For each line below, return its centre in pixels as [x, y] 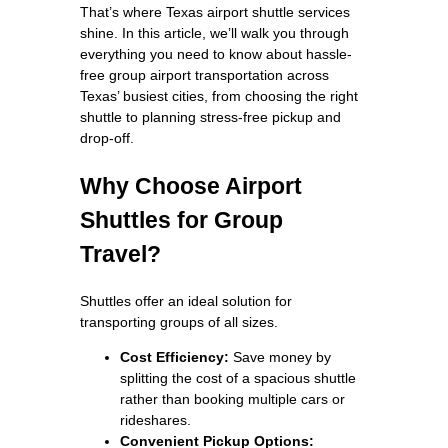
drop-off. [107, 137]
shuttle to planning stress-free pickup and [210, 116]
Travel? [120, 253]
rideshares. [155, 419]
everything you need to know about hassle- [216, 53]
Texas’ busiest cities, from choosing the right [219, 95]
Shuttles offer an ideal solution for [186, 300]
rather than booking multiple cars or [232, 398]
